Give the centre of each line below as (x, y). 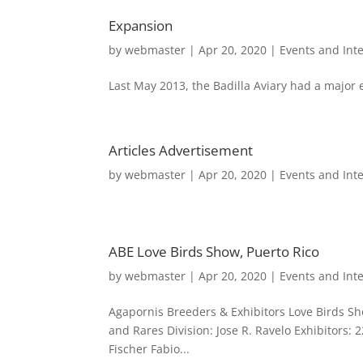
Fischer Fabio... (149, 349)
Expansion (141, 25)
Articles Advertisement (181, 150)
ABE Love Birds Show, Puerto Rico (214, 251)
